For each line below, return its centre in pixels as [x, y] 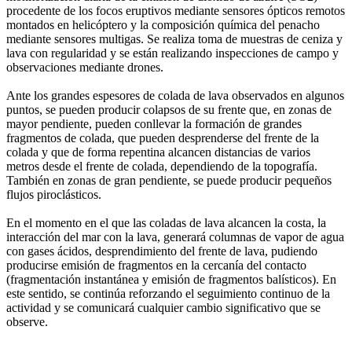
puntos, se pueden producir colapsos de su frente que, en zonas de [169, 110]
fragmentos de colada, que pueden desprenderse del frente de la [163, 138]
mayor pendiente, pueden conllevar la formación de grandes [154, 124]
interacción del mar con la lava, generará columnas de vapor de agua [175, 237]
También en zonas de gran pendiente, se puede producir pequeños [169, 181]
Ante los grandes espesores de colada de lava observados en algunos [175, 96]
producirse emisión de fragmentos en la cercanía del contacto [156, 266]
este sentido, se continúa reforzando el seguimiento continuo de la [168, 294]
